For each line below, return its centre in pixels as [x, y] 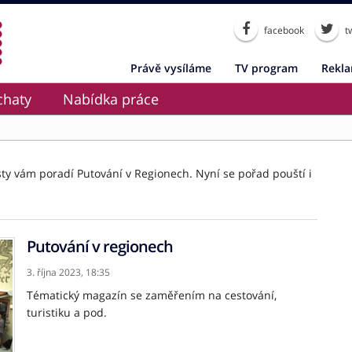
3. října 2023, [55, 272]
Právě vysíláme [171, 68]
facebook [283, 30]
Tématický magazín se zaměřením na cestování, [152, 295]
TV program [266, 68]
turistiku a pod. [67, 312]
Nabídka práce [111, 99]
